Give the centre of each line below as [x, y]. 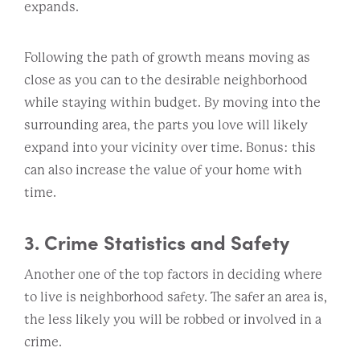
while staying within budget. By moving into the [172, 102]
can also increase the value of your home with [163, 170]
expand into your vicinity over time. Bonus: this [170, 147]
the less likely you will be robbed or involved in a [173, 319]
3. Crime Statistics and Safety [157, 241]
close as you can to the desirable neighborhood [166, 80]
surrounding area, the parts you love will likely [166, 125]
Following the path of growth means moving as [167, 57]
